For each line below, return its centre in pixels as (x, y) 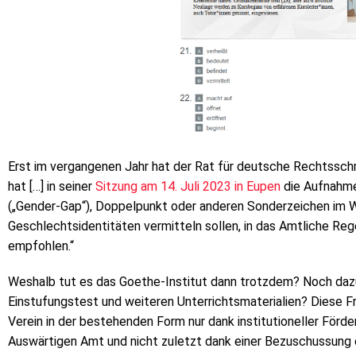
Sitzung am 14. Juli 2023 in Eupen (188, 186)
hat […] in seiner (52, 186)
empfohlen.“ (41, 246)
